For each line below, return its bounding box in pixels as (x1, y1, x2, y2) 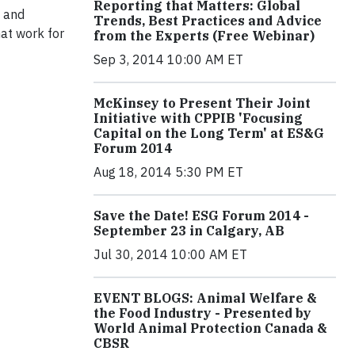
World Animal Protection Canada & (94, 320, 327, 336)
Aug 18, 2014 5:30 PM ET (94, 164, 243, 180)
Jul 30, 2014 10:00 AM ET (94, 246, 247, 262)
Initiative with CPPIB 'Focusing (94, 110, 303, 126)
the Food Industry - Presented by (94, 305, 311, 321)
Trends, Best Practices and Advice (94, 13, 322, 29)
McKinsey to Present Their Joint (94, 95, 311, 111)
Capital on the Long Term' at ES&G (94, 125, 324, 141)
